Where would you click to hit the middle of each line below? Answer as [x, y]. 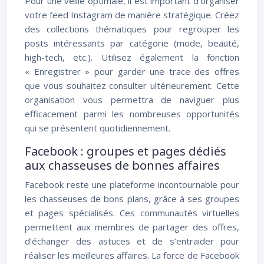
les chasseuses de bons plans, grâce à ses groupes [132, 199]
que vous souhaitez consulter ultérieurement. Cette [132, 85]
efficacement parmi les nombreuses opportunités [132, 114]
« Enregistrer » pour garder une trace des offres [132, 71]
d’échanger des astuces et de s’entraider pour [132, 241]
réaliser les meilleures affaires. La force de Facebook [132, 255]
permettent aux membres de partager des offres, [132, 227]
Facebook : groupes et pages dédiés [126, 151]
